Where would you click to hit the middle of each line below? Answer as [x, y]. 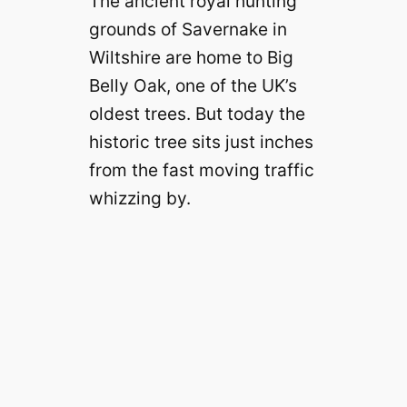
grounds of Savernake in [188, 30]
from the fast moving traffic [201, 170]
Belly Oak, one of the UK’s [193, 86]
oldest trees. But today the [197, 114]
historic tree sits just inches [201, 142]
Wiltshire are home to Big [191, 58]
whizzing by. [139, 199]
